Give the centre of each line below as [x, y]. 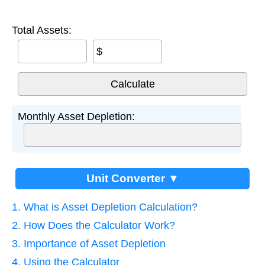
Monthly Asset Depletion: [76, 117]
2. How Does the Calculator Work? [93, 226]
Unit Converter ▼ [132, 179]
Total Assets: [42, 30]
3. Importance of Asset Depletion [89, 244]
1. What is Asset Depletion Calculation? [105, 207]
